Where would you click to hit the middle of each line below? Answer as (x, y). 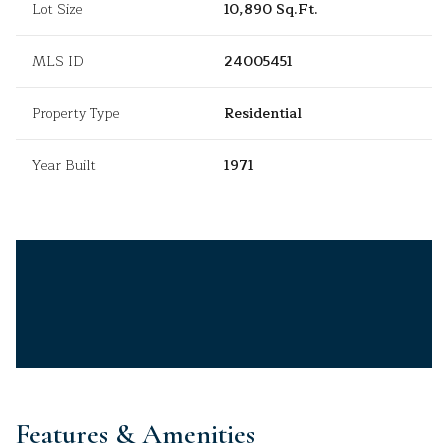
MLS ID (58, 62)
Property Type (75, 114)
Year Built (64, 166)
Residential (263, 114)
